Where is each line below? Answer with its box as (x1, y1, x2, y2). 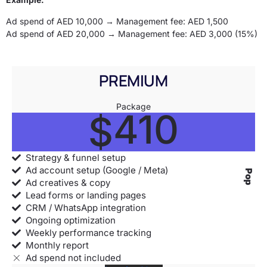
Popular (243, 167, 254, 203)
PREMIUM (99, 69, 168, 91)
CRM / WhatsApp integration (26, 201, 146, 213)
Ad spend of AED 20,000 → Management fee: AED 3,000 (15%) (6, 28, 257, 39)
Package (116, 101, 151, 111)
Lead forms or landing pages (26, 189, 146, 201)
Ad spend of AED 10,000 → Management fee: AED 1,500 (6, 15, 228, 26)
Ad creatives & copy (26, 176, 110, 188)
